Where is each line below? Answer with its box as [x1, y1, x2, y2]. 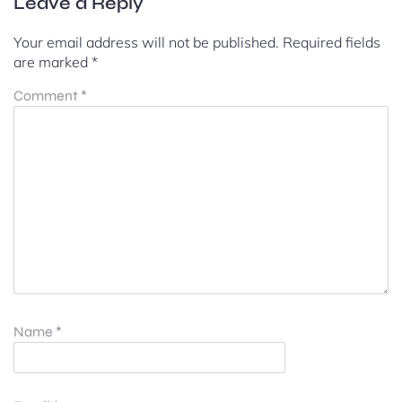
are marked [13, 52, 92, 71]
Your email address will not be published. [13, 32, 279, 51]
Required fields [283, 32, 380, 51]
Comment [13, 86, 81, 104]
